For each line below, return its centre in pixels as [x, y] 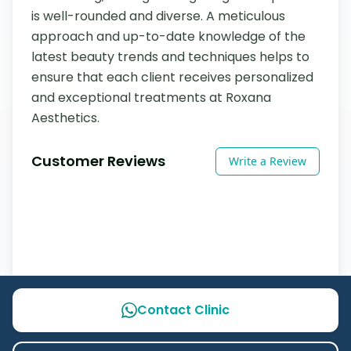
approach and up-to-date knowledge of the [168, 36]
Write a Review [268, 161]
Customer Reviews [98, 161]
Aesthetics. [65, 118]
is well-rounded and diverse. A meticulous [158, 16]
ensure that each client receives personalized [172, 77]
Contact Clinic [183, 310]
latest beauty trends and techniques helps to [170, 57]
